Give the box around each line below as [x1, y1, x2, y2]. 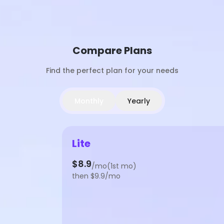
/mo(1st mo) [91, 161, 136, 171]
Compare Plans [72, 43, 152, 57]
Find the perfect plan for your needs [45, 65, 178, 75]
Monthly [74, 95, 103, 106]
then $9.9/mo [72, 171, 120, 181]
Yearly [127, 95, 150, 106]
